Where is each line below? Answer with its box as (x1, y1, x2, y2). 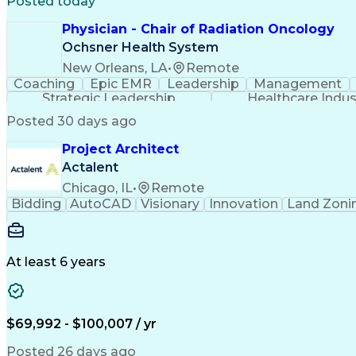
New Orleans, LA (62, 60, 168, 75)
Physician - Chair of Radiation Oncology (62, 21, 335, 37)
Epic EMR (90, 76, 153, 91)
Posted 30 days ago (6, 114, 137, 129)
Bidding (10, 196, 61, 211)
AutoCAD (70, 196, 132, 211)
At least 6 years (6, 254, 106, 269)
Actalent (62, 160, 118, 176)
